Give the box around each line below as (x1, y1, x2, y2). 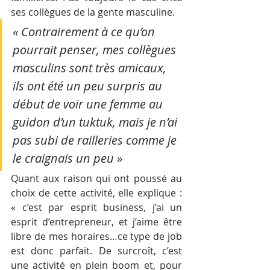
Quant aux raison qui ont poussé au (11, 171, 182, 185)
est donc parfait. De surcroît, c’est (11, 243, 182, 257)
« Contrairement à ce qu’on (13, 23, 158, 40)
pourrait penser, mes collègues (13, 41, 179, 58)
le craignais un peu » (13, 149, 122, 166)
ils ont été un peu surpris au (13, 77, 165, 94)
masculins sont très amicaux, (13, 59, 169, 76)
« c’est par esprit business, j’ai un (11, 200, 182, 214)
